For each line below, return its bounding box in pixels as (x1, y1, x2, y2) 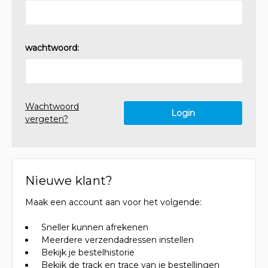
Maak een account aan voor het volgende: (25, 197, 202, 208)
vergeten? (25, 114, 68, 125)
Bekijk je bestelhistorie (41, 247, 135, 258)
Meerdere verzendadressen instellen (41, 234, 194, 246)
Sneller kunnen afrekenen (41, 222, 149, 233)
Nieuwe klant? (25, 173, 113, 188)
